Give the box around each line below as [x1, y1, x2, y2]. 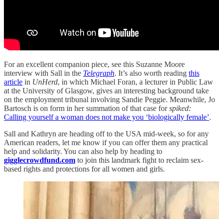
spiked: [169, 104, 191, 112]
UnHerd [32, 77, 58, 86]
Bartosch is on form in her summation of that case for [4, 104, 169, 112]
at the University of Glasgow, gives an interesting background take [4, 86, 209, 95]
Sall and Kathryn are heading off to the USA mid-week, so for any [4, 129, 209, 138]
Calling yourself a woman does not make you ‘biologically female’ [4, 112, 209, 121]
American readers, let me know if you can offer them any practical [4, 138, 208, 147]
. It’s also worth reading [114, 68, 189, 77]
